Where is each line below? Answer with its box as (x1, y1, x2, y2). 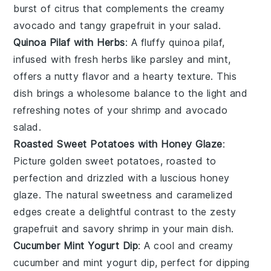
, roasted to (160, 154, 217, 167)
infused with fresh (13, 53, 102, 65)
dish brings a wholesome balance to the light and (13, 87, 248, 99)
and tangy (55, 19, 111, 31)
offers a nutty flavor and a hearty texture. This (13, 70, 237, 82)
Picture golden (13, 154, 85, 167)
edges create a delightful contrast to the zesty (13, 205, 237, 218)
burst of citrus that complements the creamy (13, 2, 225, 15)
